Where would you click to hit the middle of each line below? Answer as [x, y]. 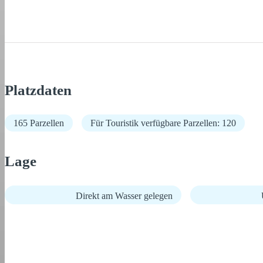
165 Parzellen [39, 123]
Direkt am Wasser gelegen [124, 196]
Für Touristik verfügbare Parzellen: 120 [163, 123]
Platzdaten [38, 90]
